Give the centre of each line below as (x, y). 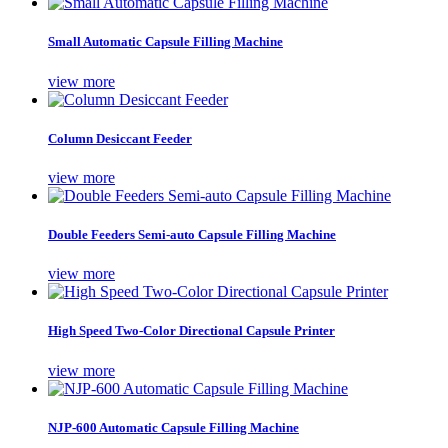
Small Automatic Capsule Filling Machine (165, 42)
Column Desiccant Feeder (120, 138)
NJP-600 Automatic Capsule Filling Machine (173, 427)
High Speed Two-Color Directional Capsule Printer (191, 331)
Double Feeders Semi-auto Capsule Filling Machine (192, 235)
